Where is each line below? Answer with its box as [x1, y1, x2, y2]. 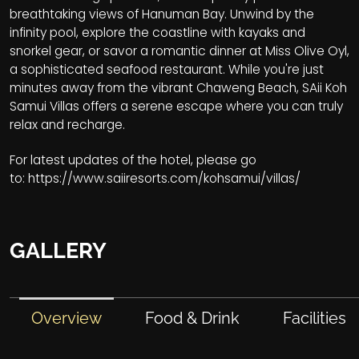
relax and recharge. [10, 115, 125, 133]
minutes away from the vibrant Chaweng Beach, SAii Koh [10, 79, 347, 96]
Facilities [283, 308, 347, 328]
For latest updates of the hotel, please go [10, 151, 256, 168]
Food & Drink [145, 308, 240, 328]
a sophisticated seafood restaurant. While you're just [10, 60, 324, 78]
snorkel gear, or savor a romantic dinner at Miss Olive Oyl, [10, 42, 349, 59]
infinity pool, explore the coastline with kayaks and [10, 23, 305, 41]
